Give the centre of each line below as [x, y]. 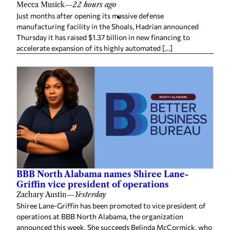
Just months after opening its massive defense [90, 15]
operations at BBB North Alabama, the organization [100, 216]
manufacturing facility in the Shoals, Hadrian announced [108, 26]
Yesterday [90, 194]
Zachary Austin [42, 194]
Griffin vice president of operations [93, 184]
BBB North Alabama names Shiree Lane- [102, 174]
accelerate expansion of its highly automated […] [94, 48]
